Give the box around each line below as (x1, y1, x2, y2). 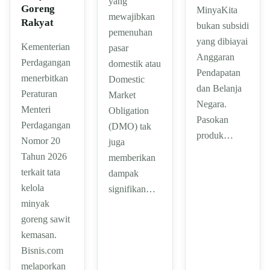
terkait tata (21, 166, 60, 177)
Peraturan (21, 88, 57, 99)
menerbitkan (21, 72, 68, 83)
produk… (196, 130, 233, 140)
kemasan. (21, 229, 57, 240)
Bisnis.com (21, 245, 63, 256)
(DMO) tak (108, 121, 152, 132)
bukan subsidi (196, 20, 249, 31)
